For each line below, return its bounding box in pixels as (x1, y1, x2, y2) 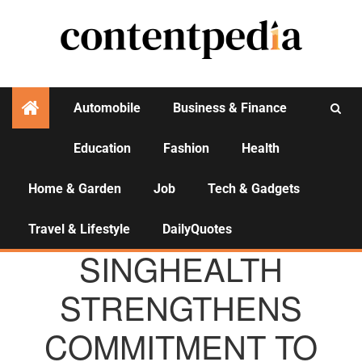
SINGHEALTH (79, 245, 283, 291)
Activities (145, 151, 217, 175)
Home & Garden (28, 181, 121, 196)
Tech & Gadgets (208, 181, 300, 196)
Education (74, 141, 131, 156)
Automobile (74, 100, 141, 116)
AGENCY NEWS (141, 227, 214, 241)
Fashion (163, 141, 209, 156)
